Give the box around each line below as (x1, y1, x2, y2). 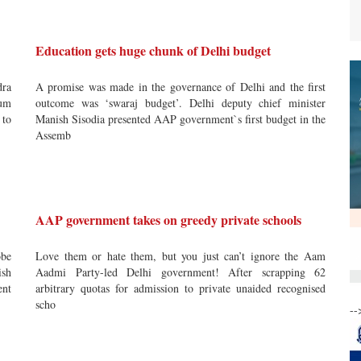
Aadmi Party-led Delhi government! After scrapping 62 (35, 264, 326, 280)
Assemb (35, 127, 71, 143)
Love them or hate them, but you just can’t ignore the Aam (35, 248, 326, 263)
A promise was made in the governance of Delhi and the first (35, 79, 326, 94)
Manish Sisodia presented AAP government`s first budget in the (35, 111, 326, 127)
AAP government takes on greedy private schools (35, 210, 301, 229)
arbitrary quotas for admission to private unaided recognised (35, 280, 326, 296)
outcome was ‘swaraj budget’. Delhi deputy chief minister (35, 95, 326, 110)
